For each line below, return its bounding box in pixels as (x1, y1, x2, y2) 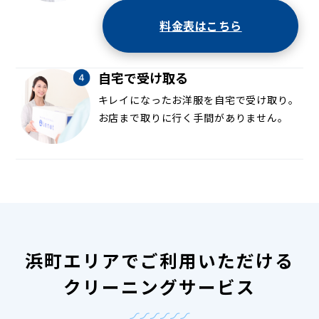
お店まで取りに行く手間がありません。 (98, 110, 288, 125)
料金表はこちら (159, 17, 242, 35)
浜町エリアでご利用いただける (25, 247, 294, 273)
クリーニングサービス (63, 273, 256, 300)
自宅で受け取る (98, 68, 188, 87)
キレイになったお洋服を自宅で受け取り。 (98, 92, 299, 107)
